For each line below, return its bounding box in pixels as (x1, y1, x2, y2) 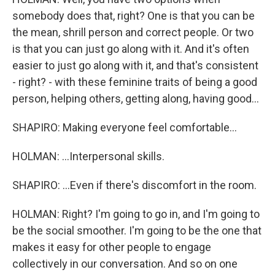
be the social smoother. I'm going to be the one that (12, 224, 261, 237)
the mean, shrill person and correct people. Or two (12, 26, 254, 39)
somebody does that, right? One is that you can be (12, 9, 255, 22)
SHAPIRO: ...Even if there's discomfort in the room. (12, 179, 257, 192)
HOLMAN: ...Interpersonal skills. (12, 150, 165, 163)
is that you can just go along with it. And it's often (12, 42, 249, 55)
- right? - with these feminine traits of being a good (12, 76, 257, 88)
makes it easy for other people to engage (12, 241, 211, 254)
